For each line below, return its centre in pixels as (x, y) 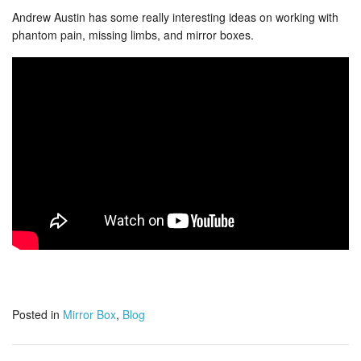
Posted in (36, 314)
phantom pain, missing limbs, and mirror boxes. (133, 34)
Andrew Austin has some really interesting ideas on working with (175, 17)
